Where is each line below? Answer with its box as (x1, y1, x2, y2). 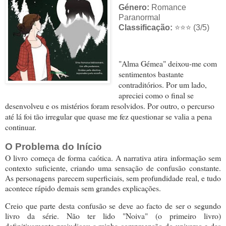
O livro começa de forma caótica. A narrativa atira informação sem (5, 152, 221, 163)
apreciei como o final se (118, 90, 194, 101)
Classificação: (118, 23, 173, 32)
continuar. (5, 122, 36, 133)
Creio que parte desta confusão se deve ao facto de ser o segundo (5, 200, 221, 211)
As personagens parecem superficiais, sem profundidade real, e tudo (5, 173, 221, 184)
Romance (149, 3, 186, 12)
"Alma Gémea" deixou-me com (118, 58, 217, 69)
